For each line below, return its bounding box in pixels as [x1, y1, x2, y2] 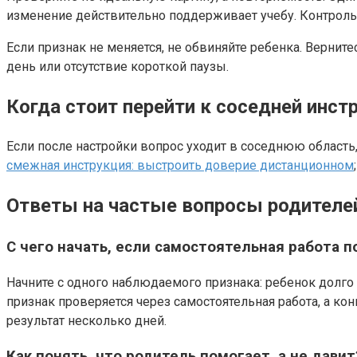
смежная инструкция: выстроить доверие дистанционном [6, 158, 354, 174]
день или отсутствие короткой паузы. [6, 59, 229, 75]
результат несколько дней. [6, 312, 167, 328]
